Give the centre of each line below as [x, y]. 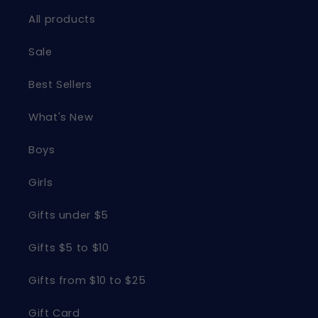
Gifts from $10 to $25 [87, 281]
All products [62, 20]
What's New [61, 117]
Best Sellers [60, 85]
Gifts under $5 [68, 215]
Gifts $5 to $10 [69, 248]
